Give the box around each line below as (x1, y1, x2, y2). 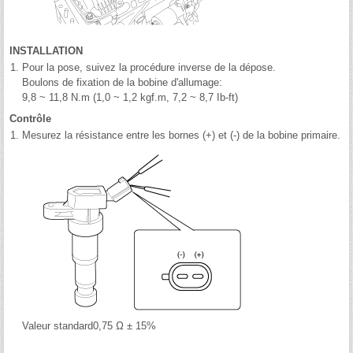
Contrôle (9, 113, 51, 125)
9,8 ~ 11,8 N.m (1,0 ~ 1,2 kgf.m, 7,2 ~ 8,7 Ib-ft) (22, 91, 238, 104)
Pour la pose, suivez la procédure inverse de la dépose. (22, 61, 276, 74)
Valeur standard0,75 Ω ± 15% (22, 320, 156, 333)
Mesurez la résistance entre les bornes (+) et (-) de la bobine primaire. (22, 129, 340, 142)
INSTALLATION (9, 45, 83, 58)
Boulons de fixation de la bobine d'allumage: (22, 76, 222, 89)
